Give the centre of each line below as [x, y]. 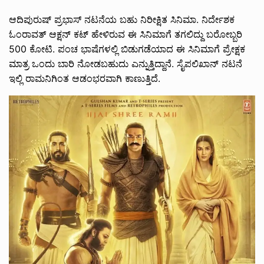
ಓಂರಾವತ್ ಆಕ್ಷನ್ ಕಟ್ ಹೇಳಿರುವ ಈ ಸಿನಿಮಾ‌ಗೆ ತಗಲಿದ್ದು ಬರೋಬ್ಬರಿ [126, 34]
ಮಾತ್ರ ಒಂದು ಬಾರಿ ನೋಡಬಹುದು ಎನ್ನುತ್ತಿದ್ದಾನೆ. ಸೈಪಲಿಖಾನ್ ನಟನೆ [126, 64]
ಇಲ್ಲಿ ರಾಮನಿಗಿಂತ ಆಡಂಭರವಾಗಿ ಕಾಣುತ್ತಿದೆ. [85, 79]
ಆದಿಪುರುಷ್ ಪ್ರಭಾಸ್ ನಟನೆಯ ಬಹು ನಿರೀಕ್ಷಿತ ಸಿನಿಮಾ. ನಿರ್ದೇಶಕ [122, 20]
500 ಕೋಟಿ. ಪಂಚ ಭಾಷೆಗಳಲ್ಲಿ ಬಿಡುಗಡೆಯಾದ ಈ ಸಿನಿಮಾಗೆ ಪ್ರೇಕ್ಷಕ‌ [127, 49]
